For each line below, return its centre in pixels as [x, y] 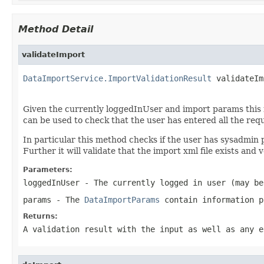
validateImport [53, 54]
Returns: [40, 216]
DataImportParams [122, 199]
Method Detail [56, 29]
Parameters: [48, 169]
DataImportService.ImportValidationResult [117, 78]
